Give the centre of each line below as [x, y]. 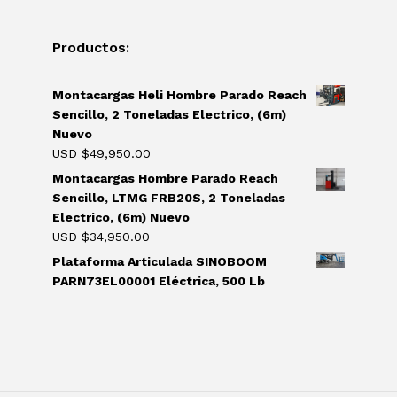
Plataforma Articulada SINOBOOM [160, 261]
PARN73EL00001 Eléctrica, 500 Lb [159, 280]
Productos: [91, 47]
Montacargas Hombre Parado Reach [165, 178]
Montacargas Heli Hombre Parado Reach [179, 94]
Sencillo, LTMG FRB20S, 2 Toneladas [169, 197]
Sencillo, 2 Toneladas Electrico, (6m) [169, 114]
